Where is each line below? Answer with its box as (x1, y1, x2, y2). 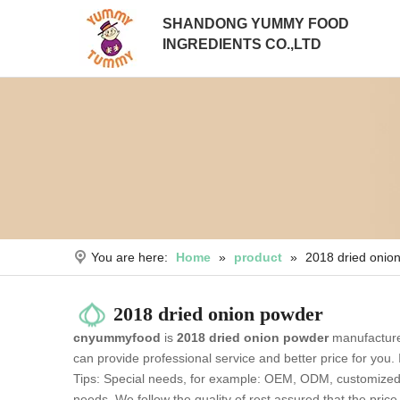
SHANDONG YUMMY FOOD (162, 16, 349, 31)
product (234, 250, 282, 264)
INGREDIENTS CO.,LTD (162, 37, 321, 52)
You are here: (91, 250, 168, 264)
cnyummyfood (73, 330, 161, 345)
